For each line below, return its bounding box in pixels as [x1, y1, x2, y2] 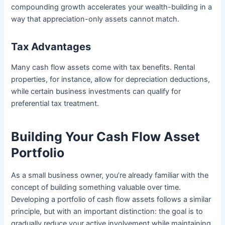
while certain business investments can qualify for [11, 87, 181, 96]
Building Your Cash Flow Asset [11, 129, 200, 144]
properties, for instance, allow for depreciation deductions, [11, 75, 210, 84]
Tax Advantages [11, 41, 91, 53]
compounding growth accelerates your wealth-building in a [11, 3, 212, 12]
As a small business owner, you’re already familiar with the [11, 171, 209, 180]
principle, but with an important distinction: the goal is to [11, 207, 203, 216]
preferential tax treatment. [11, 99, 99, 108]
